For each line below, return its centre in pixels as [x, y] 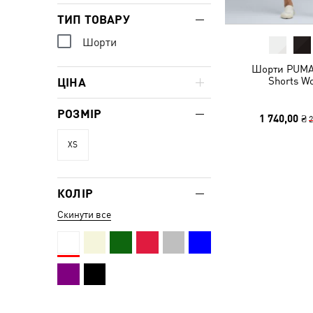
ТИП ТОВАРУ [94, 20]
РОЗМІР [80, 114]
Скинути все [84, 214]
